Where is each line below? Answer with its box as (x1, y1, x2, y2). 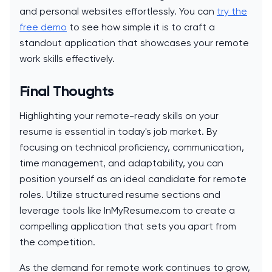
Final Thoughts (19, 82, 114, 100)
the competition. (19, 236, 95, 248)
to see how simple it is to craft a (67, 21, 215, 33)
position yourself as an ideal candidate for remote (19, 173, 246, 185)
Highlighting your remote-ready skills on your (19, 110, 219, 122)
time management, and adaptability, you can (19, 157, 223, 169)
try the (217, 5, 247, 18)
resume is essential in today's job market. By (19, 126, 217, 138)
